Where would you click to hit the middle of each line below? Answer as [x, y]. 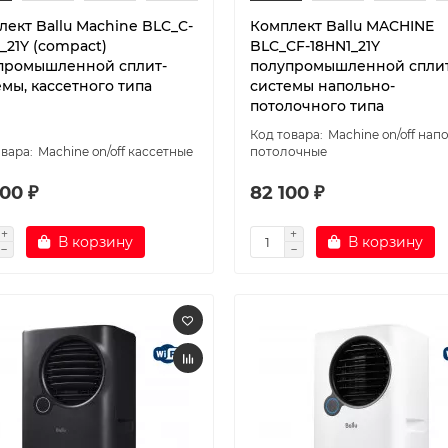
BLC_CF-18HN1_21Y [314, 46]
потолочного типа [316, 106]
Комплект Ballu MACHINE [341, 26]
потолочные [288, 151]
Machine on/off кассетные [115, 151]
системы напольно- [322, 86]
